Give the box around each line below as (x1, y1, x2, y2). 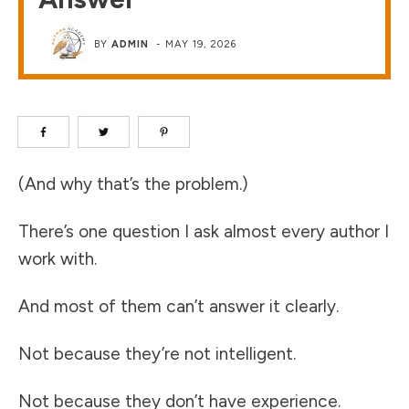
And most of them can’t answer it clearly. (18, 296, 339, 318)
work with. (18, 248, 97, 270)
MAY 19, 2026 (165, 37, 237, 50)
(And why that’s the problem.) (18, 173, 248, 195)
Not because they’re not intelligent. (18, 343, 296, 365)
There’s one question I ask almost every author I (18, 221, 389, 243)
